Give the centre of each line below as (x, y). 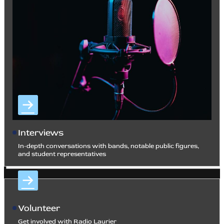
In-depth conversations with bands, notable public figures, (108, 146)
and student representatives (62, 154)
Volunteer (39, 208)
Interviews (40, 132)
